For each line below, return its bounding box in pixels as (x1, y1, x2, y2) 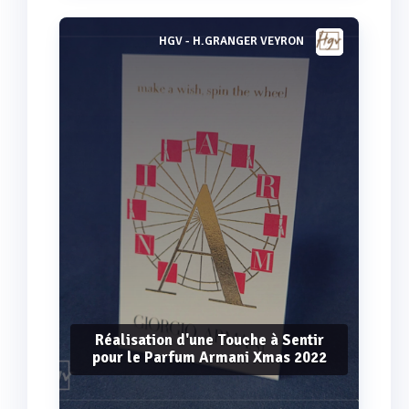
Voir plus (183, 41, 236, 58)
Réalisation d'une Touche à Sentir (94, 330, 324, 350)
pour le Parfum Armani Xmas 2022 (91, 347, 327, 367)
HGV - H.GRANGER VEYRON (159, 34, 304, 49)
